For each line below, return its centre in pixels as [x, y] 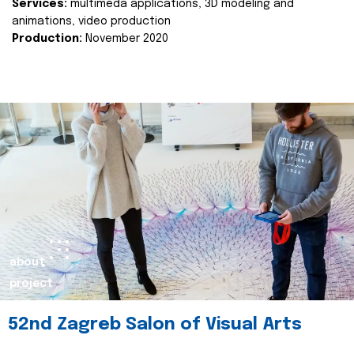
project [31, 284]
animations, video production [91, 21]
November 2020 [125, 39]
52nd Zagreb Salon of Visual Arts [155, 325]
